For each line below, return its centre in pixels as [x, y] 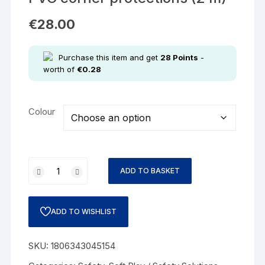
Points [185, 57]
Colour [42, 112]
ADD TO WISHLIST [84, 211]
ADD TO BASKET [150, 171]
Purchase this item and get [110, 57]
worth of [60, 69]
